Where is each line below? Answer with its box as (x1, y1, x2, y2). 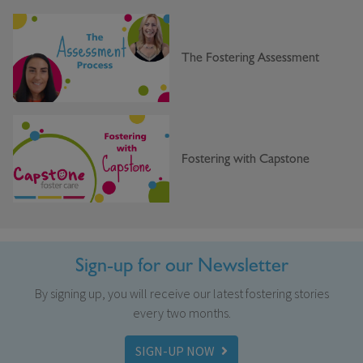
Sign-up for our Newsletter (75, 253, 288, 279)
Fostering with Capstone (181, 150, 310, 167)
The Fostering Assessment (181, 49, 319, 66)
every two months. (132, 305, 231, 322)
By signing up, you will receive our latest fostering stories (34, 285, 329, 302)
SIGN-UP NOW (135, 343, 215, 360)
